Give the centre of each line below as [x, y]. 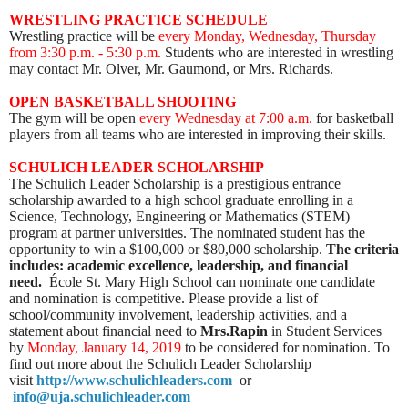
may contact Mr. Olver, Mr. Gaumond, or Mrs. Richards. [171, 69]
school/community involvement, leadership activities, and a [178, 315]
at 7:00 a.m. [279, 118]
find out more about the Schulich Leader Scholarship [160, 364]
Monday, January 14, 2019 [104, 348]
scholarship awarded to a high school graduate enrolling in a [181, 200]
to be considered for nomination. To [287, 348]
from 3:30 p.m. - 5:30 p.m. [87, 53]
